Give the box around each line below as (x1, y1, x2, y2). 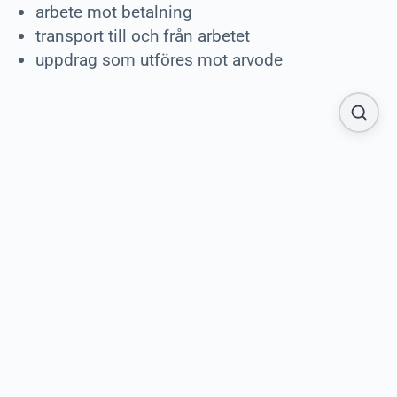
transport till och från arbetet (35, 26, 250, 47)
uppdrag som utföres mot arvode (35, 50, 283, 71)
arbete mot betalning (35, 2, 192, 23)
